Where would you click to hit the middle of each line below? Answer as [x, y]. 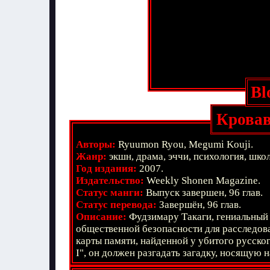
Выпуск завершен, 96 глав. [204, 193]
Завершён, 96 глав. [200, 205]
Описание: [101, 217]
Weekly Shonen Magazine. [203, 181]
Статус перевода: [116, 205]
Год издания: [106, 168]
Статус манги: [110, 193]
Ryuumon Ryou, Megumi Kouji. [186, 144]
